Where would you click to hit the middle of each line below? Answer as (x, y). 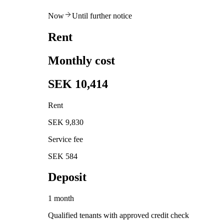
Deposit (67, 177)
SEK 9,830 (66, 122)
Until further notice (102, 15)
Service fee (65, 139)
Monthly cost (81, 60)
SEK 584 (63, 156)
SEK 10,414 (78, 84)
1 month (61, 198)
